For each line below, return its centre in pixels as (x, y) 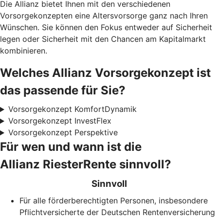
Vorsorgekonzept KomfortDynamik (72, 109)
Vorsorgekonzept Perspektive (63, 133)
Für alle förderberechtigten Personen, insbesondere (114, 201)
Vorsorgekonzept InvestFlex (60, 121)
